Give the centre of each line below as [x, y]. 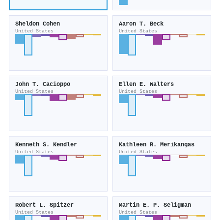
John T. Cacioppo [43, 85]
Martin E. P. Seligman [155, 206]
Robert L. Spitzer [44, 206]
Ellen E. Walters [146, 85]
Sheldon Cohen [38, 24]
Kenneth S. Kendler [46, 145]
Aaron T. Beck [141, 24]
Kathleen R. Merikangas [157, 145]
